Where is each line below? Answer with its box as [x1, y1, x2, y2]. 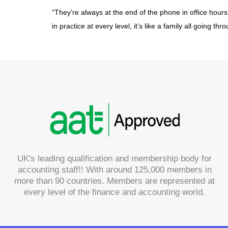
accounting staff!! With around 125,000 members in [17, 165, 212, 175]
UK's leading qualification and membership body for [17, 154, 212, 164]
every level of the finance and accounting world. [24, 187, 206, 197]
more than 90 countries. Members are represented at [14, 176, 215, 186]
